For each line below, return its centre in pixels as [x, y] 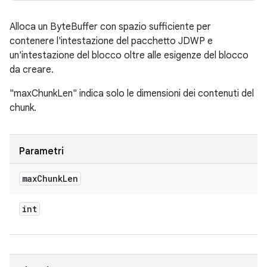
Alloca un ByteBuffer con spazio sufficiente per [110, 27]
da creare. [32, 70]
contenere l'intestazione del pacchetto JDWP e [111, 41]
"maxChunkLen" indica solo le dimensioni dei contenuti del [132, 94]
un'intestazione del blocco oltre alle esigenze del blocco [129, 55]
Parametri [41, 151]
